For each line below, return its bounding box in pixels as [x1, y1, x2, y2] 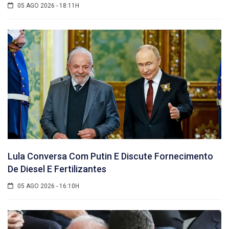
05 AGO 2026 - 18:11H [16, 2, 79, 9]
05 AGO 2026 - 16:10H [16, 182, 79, 190]
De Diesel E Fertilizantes [8, 163, 106, 174]
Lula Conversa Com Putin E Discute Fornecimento [8, 150, 213, 162]
